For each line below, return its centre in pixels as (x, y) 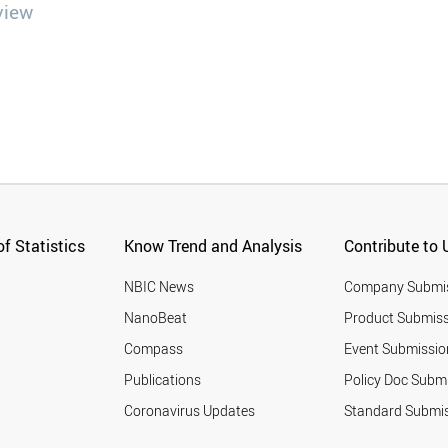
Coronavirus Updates (190, 410)
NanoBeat (156, 317)
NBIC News (159, 286)
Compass (154, 348)
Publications (163, 379)
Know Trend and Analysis (213, 246)
